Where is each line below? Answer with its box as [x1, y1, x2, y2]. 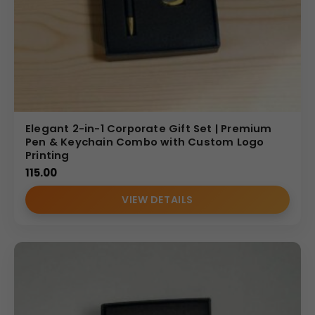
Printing [25, 147, 70, 162]
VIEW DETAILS [122, 192, 193, 207]
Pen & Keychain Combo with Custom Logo [25, 134, 264, 149]
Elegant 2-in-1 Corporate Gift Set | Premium [25, 120, 272, 136]
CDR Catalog [14, 40, 77, 55]
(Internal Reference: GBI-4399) [14, 22, 169, 37]
